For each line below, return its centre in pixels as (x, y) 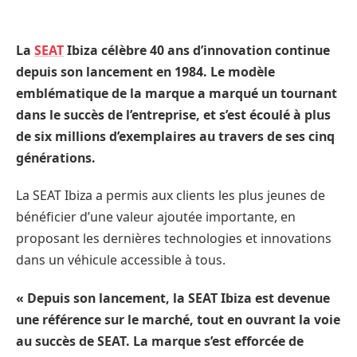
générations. (56, 157)
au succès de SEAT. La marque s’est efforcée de (160, 341)
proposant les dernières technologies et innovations (174, 239)
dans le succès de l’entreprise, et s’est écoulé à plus (173, 114)
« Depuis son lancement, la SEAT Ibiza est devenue (173, 298)
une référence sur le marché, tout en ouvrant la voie (178, 319)
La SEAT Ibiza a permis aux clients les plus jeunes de (171, 196)
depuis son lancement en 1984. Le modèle (145, 71)
